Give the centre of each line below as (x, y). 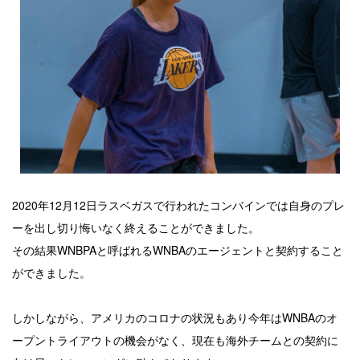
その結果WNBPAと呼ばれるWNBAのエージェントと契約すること (178, 250)
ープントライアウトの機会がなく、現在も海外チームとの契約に (175, 340)
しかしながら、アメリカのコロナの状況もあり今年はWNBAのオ (175, 318)
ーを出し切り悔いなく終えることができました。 (136, 228)
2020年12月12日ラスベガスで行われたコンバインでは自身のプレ (178, 205)
